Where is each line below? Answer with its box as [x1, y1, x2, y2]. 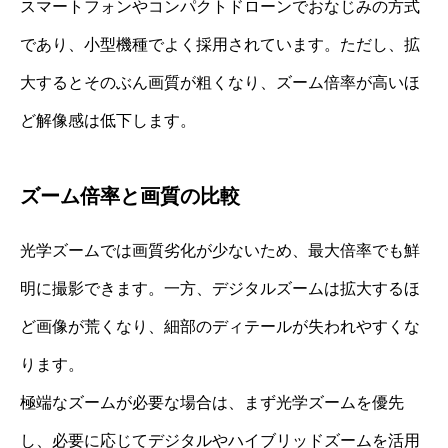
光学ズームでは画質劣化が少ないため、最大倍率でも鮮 [20, 242, 420, 260]
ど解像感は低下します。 [20, 112, 196, 130]
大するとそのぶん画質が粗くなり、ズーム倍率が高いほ [20, 74, 420, 92]
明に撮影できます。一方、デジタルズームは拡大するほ [20, 280, 420, 298]
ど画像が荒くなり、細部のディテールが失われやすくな [20, 318, 420, 336]
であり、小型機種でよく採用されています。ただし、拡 [20, 36, 420, 54]
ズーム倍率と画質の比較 [20, 185, 240, 208]
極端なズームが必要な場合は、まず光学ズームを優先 [20, 394, 404, 412]
